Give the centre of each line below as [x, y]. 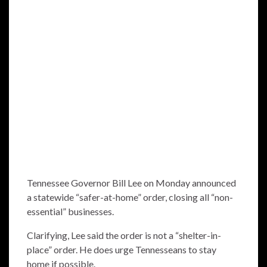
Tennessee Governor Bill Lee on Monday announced [131, 182]
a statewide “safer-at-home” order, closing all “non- [130, 197]
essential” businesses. [70, 211]
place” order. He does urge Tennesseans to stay [122, 249]
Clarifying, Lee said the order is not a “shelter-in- [124, 235]
